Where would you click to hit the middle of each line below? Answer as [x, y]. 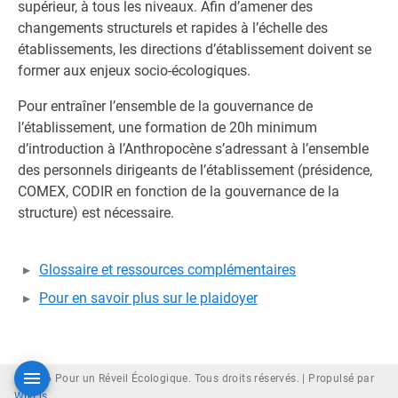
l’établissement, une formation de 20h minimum [167, 127]
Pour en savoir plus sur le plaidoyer [148, 298]
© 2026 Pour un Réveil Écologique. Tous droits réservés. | [162, 378]
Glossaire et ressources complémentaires [167, 270]
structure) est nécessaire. [96, 213]
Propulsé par [342, 378]
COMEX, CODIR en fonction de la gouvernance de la [179, 191]
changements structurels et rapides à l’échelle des [173, 28]
